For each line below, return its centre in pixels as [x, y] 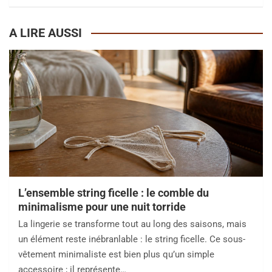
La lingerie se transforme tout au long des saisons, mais [132, 224]
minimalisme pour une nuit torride [102, 207]
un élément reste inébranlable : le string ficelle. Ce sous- [132, 240]
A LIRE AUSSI [46, 33]
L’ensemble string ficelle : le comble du [114, 193]
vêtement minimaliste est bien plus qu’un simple [116, 255]
